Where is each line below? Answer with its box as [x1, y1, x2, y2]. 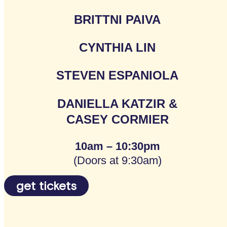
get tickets [16, 179, 77, 193]
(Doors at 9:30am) [73, 154, 162, 167]
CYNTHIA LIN [79, 41, 156, 55]
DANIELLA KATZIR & [57, 96, 178, 110]
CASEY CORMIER [66, 112, 169, 126]
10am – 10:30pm [74, 140, 160, 153]
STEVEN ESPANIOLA [56, 68, 179, 83]
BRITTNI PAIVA [74, 12, 161, 26]
